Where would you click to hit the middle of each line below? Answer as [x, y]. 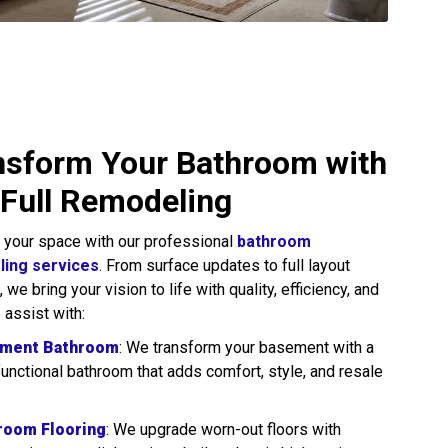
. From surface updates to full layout [224, 265]
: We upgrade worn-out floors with [223, 429]
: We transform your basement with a [246, 347]
